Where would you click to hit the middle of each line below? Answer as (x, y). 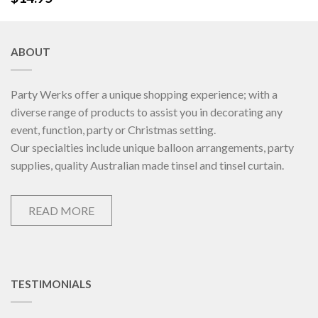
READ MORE (61, 210)
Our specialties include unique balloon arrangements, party (152, 147)
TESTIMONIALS (51, 284)
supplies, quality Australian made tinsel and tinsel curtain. (147, 165)
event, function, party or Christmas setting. (113, 129)
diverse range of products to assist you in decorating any (147, 111)
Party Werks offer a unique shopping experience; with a (144, 94)
